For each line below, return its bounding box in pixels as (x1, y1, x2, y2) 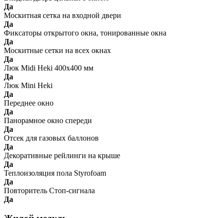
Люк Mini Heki (4, 81, 53, 90)
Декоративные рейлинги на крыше (4, 151, 120, 160)
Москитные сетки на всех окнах (4, 46, 111, 55)
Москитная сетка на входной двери (4, 11, 121, 20)
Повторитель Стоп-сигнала (4, 186, 95, 195)
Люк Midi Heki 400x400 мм (4, 64, 93, 73)
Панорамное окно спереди (4, 116, 92, 125)
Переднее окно (4, 99, 54, 108)
